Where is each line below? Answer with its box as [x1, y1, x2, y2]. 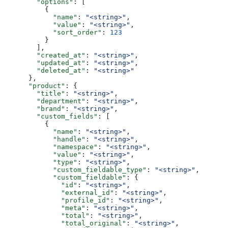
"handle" [4, 135, 85, 144]
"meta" [4, 204, 85, 212]
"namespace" [4, 143, 98, 151]
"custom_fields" [4, 112, 98, 121]
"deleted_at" [4, 67, 85, 75]
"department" [4, 97, 85, 105]
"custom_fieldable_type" [4, 166, 147, 174]
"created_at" [4, 51, 85, 60]
